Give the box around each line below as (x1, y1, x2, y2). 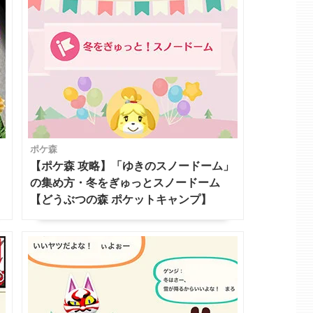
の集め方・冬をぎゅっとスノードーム (29, 177, 220, 189)
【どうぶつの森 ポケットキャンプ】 (29, 194, 212, 206)
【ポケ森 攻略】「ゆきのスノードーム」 (29, 160, 234, 173)
